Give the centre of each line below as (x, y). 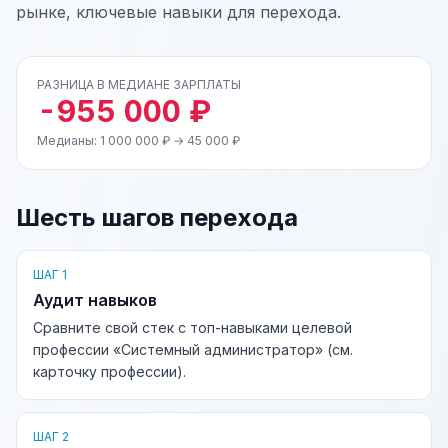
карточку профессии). (109, 371)
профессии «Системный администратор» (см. (193, 349)
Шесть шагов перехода (157, 217)
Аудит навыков (95, 300)
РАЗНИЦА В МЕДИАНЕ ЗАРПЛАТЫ (139, 84)
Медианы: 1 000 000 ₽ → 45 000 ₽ (138, 140)
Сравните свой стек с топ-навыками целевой (192, 327)
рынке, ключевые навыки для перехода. (178, 12)
